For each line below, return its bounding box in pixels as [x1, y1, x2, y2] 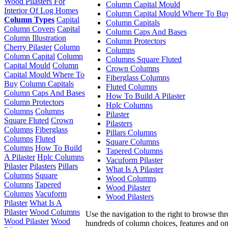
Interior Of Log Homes [4, 6, 78, 15]
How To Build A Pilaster [106, 91, 185, 100]
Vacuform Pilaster [106, 155, 163, 164]
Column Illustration [4, 34, 66, 42]
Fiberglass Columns [106, 73, 169, 82]
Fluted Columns [106, 82, 157, 91]
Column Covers [4, 24, 55, 33]
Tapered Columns [106, 146, 163, 155]
